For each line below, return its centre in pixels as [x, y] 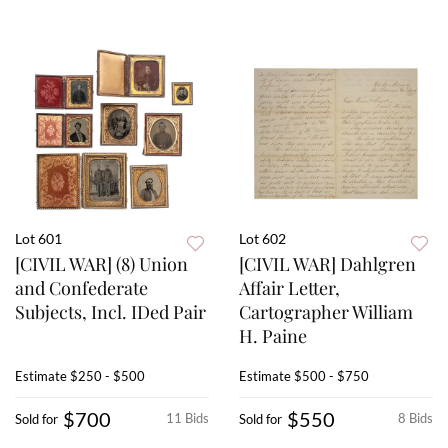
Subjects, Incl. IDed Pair [110, 312]
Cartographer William [326, 312]
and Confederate [81, 288]
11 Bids [187, 418]
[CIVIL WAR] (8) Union [101, 264]
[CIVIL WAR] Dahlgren [327, 264]
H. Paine [273, 336]
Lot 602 [262, 239]
